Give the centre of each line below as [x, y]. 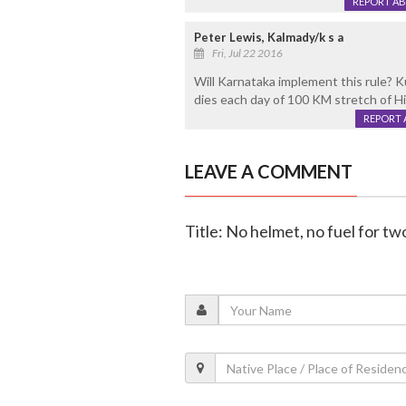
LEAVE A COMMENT [268, 172]
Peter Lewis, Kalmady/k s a [268, 38]
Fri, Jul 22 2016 [247, 53]
